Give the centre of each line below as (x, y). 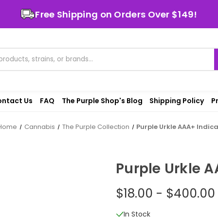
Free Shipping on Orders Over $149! (116, 14)
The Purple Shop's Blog (102, 100)
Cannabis (39, 127)
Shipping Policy (177, 100)
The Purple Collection (96, 127)
